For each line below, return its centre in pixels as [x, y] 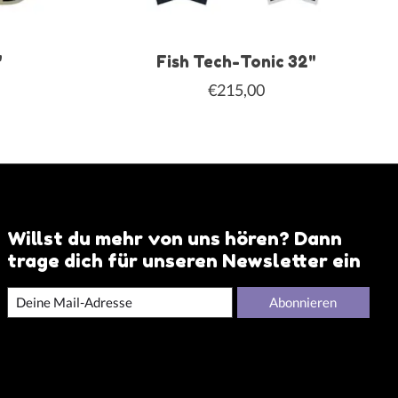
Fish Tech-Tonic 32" [237, 62]
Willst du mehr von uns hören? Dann [174, 239]
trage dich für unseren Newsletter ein [183, 261]
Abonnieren [303, 302]
